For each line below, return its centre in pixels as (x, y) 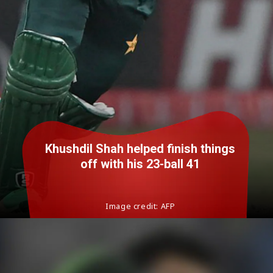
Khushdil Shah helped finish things (140, 149)
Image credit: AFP (140, 207)
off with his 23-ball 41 (140, 165)
